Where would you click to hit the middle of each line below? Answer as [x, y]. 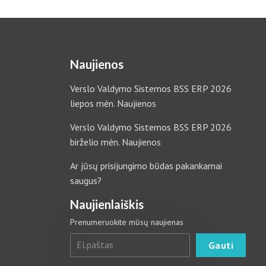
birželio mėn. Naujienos [115, 142]
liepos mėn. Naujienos [113, 103]
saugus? [85, 180]
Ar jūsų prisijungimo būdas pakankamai [146, 165]
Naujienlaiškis [107, 204]
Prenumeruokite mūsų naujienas [126, 222]
